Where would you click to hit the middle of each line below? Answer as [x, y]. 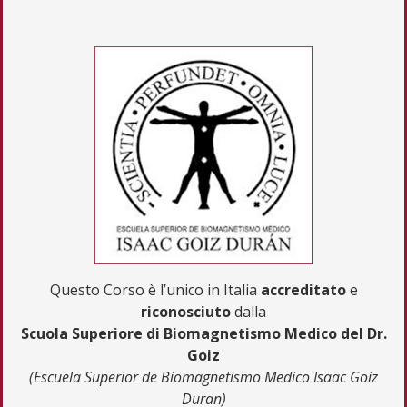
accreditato [303, 289]
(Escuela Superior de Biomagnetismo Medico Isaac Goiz [203, 377]
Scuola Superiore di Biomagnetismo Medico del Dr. [203, 333]
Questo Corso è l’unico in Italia [155, 289]
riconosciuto [186, 311]
